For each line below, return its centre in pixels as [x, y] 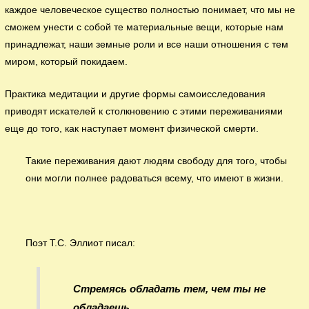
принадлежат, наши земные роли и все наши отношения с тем [147, 45]
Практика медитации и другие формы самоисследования [136, 94]
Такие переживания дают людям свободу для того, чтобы [157, 161]
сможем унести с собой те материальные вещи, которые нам [144, 28]
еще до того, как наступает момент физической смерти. [132, 129]
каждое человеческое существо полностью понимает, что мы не [150, 10]
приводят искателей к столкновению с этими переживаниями [144, 111]
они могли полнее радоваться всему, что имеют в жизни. [155, 178]
